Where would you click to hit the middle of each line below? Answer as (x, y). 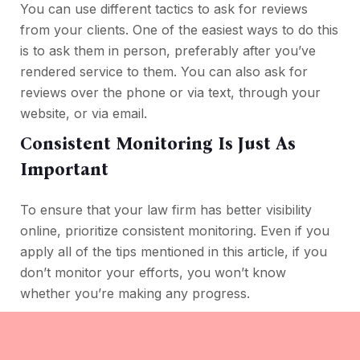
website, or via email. (86, 114)
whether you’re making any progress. (137, 294)
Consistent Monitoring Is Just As (158, 144)
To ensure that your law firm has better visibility (166, 210)
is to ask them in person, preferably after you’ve (168, 51)
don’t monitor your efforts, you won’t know (153, 273)
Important (64, 170)
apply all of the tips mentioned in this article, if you (174, 252)
